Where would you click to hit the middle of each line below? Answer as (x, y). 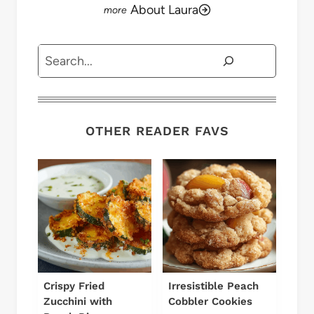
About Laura (164, 9)
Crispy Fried (74, 286)
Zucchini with (78, 302)
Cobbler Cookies (210, 302)
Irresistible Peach (213, 286)
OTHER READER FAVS (157, 131)
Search (57, 54)
